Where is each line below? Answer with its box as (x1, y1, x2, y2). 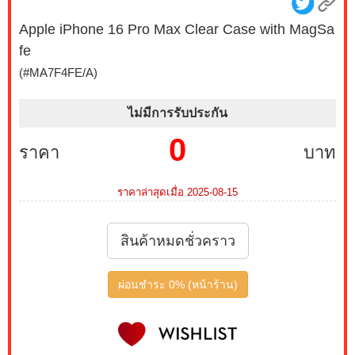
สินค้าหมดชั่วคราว (120, 233, 235, 249)
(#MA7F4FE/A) (19, 66, 97, 79)
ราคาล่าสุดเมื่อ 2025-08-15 (117, 186, 238, 198)
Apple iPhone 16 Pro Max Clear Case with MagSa (19, 21, 334, 37)
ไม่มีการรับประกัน (128, 106, 227, 120)
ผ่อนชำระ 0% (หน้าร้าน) (117, 278, 238, 291)
